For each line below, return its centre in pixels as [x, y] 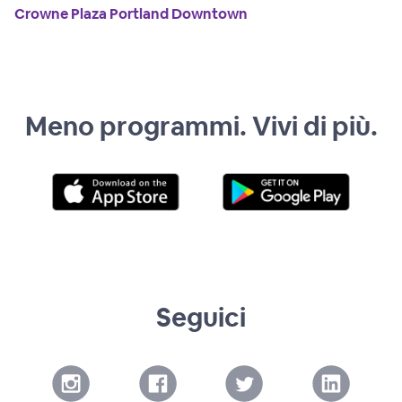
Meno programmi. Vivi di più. [201, 126]
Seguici [201, 317]
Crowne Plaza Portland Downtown [131, 14]
